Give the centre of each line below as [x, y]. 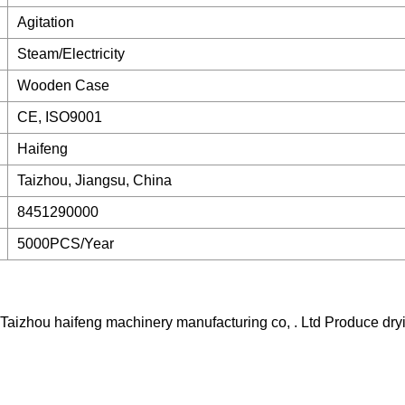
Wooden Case [63, 86]
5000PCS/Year [66, 244]
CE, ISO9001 [60, 118]
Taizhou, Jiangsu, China [94, 181]
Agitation [46, 23]
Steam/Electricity [71, 54]
